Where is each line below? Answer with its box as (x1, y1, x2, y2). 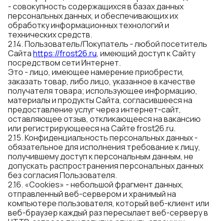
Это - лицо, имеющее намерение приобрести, (8, 67, 184, 77)
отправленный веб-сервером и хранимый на (8, 188, 176, 199)
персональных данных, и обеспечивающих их (8, 10, 178, 21)
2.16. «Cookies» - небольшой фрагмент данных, (8, 179, 184, 190)
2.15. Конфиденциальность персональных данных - (8, 132, 198, 143)
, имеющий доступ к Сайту (97, 48, 195, 59)
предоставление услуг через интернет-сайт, (8, 104, 181, 115)
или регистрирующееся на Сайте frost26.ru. (8, 123, 176, 134)
